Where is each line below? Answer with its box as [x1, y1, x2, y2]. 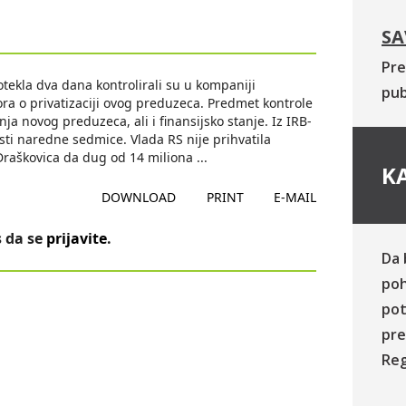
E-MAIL [273, 188, 316, 206]
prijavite [46, 228, 107, 248]
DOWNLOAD [101, 188, 177, 206]
